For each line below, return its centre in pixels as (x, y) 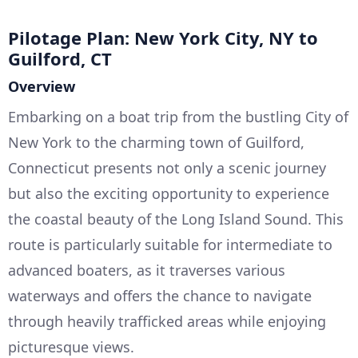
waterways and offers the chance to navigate (160, 296)
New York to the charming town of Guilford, (156, 143)
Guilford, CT (60, 59)
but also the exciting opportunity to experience (169, 194)
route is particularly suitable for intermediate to (170, 245)
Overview (42, 87)
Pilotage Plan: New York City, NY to (163, 38)
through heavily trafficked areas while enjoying (167, 322)
